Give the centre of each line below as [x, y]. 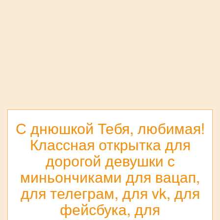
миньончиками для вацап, [110, 177]
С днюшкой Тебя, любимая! [110, 128]
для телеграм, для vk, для [110, 193]
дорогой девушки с [110, 161]
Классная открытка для [110, 144]
